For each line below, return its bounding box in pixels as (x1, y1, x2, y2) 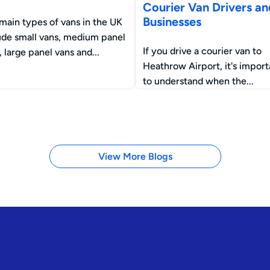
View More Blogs (98, 151, 172, 163)
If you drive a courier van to (143, 45, 262, 57)
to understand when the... (143, 75, 254, 87)
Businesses (143, 14, 201, 29)
